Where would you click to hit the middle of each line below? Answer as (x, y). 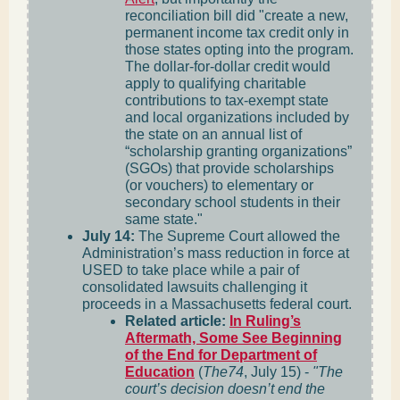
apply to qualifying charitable (216, 83)
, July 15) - (278, 372)
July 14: (108, 236)
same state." (164, 219)
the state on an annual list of (213, 134)
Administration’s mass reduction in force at (216, 253)
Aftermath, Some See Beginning (233, 338)
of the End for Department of (221, 355)
